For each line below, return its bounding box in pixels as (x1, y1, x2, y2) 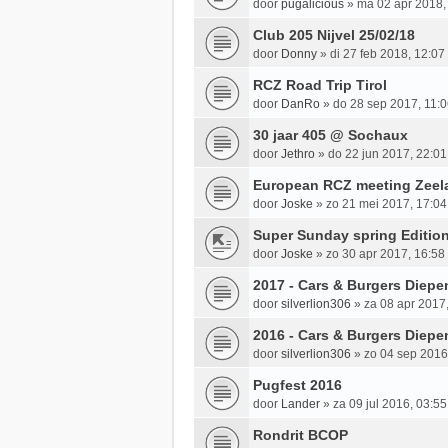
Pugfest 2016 (253, 376, 342, 393)
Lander (281, 396, 320, 411)
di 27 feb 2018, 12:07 (330, 46, 445, 61)
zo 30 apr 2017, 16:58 (326, 246, 445, 261)
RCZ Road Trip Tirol (253, 76, 387, 93)
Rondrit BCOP (253, 426, 348, 443)
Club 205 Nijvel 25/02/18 (253, 26, 415, 43)
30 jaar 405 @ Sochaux (253, 126, 408, 143)
